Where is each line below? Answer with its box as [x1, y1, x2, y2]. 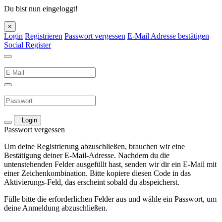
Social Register [4, 41, 51, 50]
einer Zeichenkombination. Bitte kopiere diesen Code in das [4, 169, 191, 178]
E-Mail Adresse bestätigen [127, 32, 209, 41]
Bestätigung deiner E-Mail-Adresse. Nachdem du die [4, 151, 169, 160]
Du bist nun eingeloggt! [4, 4, 78, 13]
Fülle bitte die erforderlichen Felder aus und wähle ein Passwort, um [4, 195, 217, 204]
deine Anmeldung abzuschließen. [4, 204, 108, 213]
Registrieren [25, 32, 62, 41]
